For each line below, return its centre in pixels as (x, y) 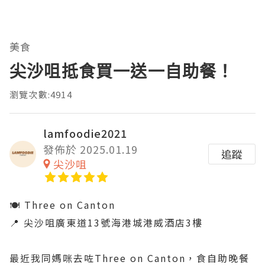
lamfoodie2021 (85, 133)
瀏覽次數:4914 (41, 94)
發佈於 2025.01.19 (91, 149)
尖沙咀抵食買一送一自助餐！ (122, 71)
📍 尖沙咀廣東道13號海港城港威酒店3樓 (106, 222)
